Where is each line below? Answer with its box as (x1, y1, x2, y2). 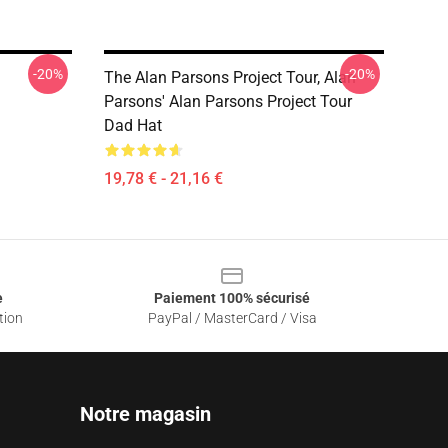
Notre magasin (80, 402, 211, 426)
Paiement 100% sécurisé (154, 290, 310, 306)
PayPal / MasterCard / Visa (147, 310, 317, 326)
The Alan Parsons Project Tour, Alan (104, 68, 356, 87)
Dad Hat (104, 116, 162, 135)
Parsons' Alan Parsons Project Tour (104, 92, 352, 111)
